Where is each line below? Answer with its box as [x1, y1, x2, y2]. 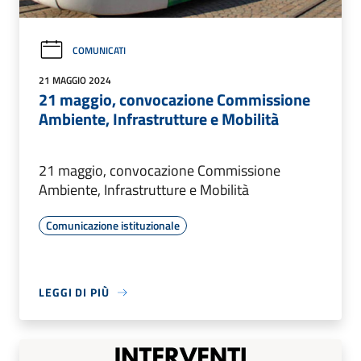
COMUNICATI [73, 43, 126, 58]
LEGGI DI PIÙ [39, 284, 110, 301]
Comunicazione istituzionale [46, 217, 180, 234]
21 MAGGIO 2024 [39, 73, 111, 89]
